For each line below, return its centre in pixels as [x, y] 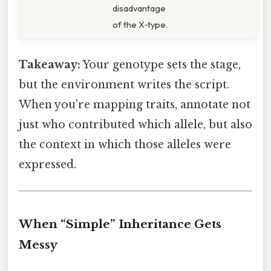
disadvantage [139, 8]
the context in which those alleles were [125, 144]
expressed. [47, 164]
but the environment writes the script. [124, 84]
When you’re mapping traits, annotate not [135, 104]
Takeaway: [50, 64]
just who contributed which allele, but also [135, 124]
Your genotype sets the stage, [161, 64]
